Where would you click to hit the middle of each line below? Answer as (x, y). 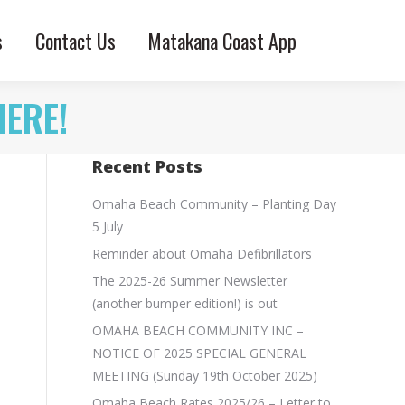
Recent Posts (147, 166)
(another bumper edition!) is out (185, 303)
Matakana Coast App (222, 41)
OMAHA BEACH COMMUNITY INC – (198, 330)
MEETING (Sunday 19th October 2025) (205, 376)
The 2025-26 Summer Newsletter (190, 281)
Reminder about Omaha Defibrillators (202, 254)
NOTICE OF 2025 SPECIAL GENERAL (199, 353)
